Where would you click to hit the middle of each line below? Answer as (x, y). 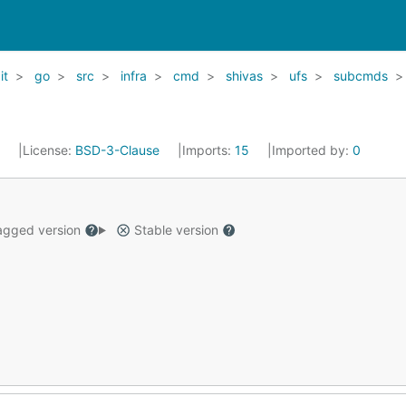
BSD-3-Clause (117, 150)
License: (49, 150)
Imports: (208, 150)
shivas (244, 76)
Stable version (176, 230)
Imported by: (312, 150)
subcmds (361, 76)
